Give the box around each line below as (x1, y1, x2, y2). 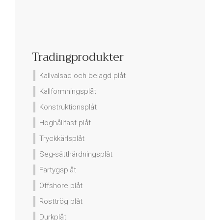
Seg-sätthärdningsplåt (39, 150, 112, 159)
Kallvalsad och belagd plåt (39, 71, 126, 81)
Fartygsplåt (39, 165, 76, 175)
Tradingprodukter (32, 48, 124, 67)
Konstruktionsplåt (39, 103, 97, 112)
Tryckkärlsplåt (39, 134, 84, 143)
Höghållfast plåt (39, 118, 91, 128)
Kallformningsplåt (39, 87, 96, 96)
